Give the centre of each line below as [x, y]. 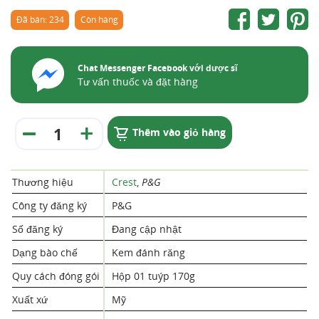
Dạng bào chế [45, 252]
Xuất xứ [30, 299]
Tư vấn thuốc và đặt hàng [138, 82]
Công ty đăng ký [49, 205]
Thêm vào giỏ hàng [179, 132]
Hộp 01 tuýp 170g [153, 276]
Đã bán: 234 [40, 20]
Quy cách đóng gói [56, 276]
